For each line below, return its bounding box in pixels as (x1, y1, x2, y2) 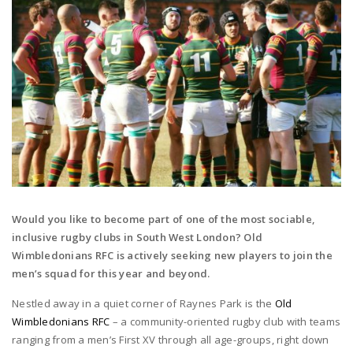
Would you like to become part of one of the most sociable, (12, 211, 316, 226)
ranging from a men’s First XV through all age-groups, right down (12, 332, 329, 347)
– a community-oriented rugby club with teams (110, 314, 341, 329)
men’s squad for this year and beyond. (12, 266, 210, 281)
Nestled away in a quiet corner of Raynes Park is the (12, 295, 275, 310)
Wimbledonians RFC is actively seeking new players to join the (12, 247, 333, 262)
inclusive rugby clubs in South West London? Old (12, 229, 263, 244)
